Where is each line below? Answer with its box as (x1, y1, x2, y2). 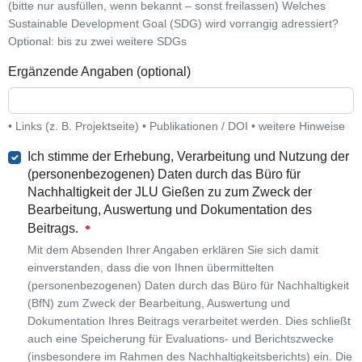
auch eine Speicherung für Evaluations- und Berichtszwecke (27, 331, 334, 345)
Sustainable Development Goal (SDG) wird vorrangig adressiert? (7, 16, 339, 30)
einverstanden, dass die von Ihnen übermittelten (27, 260, 274, 274)
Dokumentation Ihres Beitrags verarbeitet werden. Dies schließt (27, 314, 351, 327)
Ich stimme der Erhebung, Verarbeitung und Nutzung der (27, 149, 349, 163)
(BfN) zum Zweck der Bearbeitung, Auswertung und (27, 296, 290, 309)
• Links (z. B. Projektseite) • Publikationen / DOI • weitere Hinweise (7, 119, 345, 133)
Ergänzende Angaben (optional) (7, 64, 191, 78)
